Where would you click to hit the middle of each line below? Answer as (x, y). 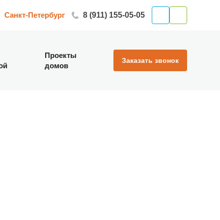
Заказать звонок (150, 60)
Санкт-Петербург (34, 15)
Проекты (60, 55)
